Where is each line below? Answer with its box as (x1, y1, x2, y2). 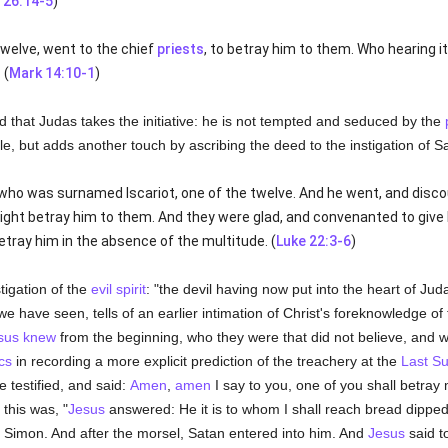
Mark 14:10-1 (8, 65, 95, 81)
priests (156, 41, 204, 57)
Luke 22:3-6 (275, 233, 351, 249)
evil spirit (90, 281, 146, 297)
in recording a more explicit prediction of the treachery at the (11, 353, 401, 369)
